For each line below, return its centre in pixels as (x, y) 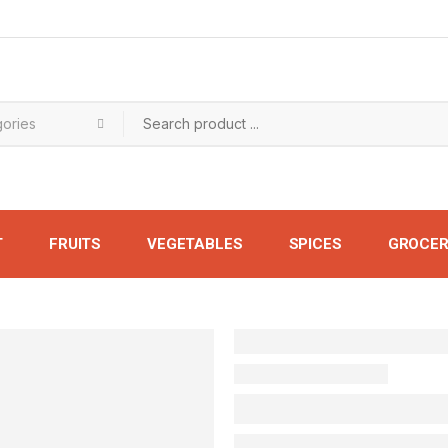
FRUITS (75, 243)
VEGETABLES (195, 243)
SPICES (315, 243)
